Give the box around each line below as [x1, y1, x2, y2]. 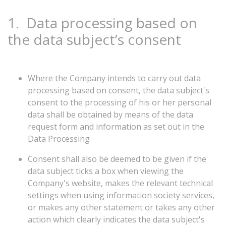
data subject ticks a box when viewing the [28, 165, 184, 177]
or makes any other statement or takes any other [28, 202, 215, 213]
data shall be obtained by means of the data [28, 109, 193, 120]
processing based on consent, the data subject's [28, 85, 209, 96]
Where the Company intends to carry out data [28, 73, 201, 84]
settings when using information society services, [28, 190, 214, 201]
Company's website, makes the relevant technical [28, 178, 213, 189]
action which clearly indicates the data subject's [28, 214, 205, 225]
